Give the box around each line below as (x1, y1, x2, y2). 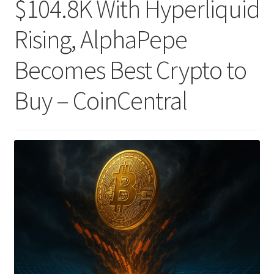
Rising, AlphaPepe (13, 23, 187, 56)
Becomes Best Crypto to (13, 54, 246, 86)
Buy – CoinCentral (13, 84, 187, 117)
